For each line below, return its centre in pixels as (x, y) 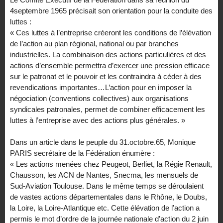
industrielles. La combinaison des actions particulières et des (108, 54)
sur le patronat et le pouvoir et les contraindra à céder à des (106, 76)
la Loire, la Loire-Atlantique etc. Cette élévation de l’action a (105, 208)
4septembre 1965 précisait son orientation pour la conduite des (111, 10)
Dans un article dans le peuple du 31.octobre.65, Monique (103, 142)
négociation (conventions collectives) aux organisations (99, 98)
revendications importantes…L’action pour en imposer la (101, 87)
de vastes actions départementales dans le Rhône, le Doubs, (109, 197)
